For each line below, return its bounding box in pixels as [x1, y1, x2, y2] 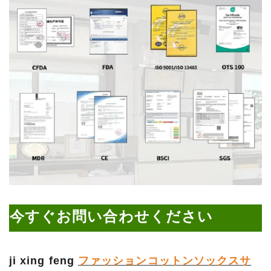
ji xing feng [9, 254, 79, 267]
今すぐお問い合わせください [10, 207, 214, 224]
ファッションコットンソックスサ [78, 254, 252, 267]
